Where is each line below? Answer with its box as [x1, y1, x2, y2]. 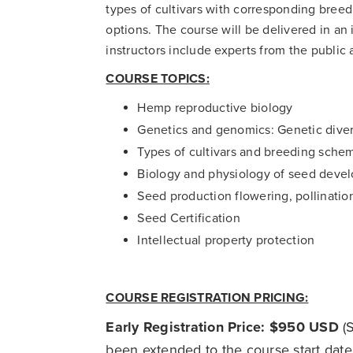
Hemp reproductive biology [137, 99, 293, 116]
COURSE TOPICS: [106, 70, 210, 87]
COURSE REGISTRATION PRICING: [106, 289, 309, 306]
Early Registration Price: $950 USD [106, 318, 339, 336]
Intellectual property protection [137, 232, 315, 248]
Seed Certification [137, 210, 240, 226]
